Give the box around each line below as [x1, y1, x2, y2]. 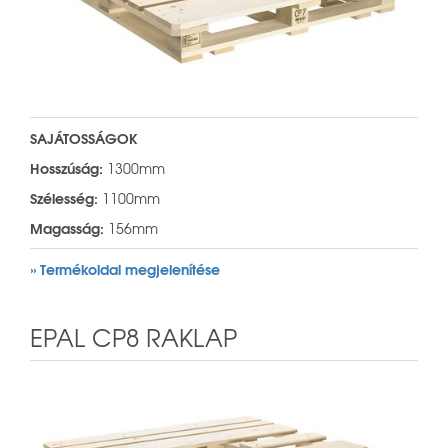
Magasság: [30, 216, 104, 239]
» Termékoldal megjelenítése [30, 257, 220, 280]
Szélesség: [30, 186, 98, 209]
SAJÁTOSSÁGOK [30, 126, 138, 149]
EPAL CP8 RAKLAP [30, 318, 237, 355]
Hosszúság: [30, 156, 103, 179]
